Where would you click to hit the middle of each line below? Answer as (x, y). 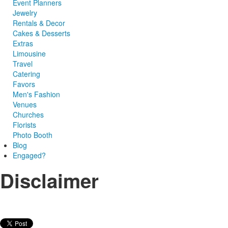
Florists (24, 124)
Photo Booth (33, 135)
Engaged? (29, 155)
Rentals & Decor (39, 23)
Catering (26, 74)
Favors (24, 84)
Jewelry (25, 12)
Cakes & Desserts (41, 33)
